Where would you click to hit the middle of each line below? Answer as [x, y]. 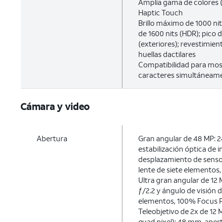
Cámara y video [55, 106]
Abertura [52, 138]
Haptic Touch [160, 12]
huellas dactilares [167, 54]
